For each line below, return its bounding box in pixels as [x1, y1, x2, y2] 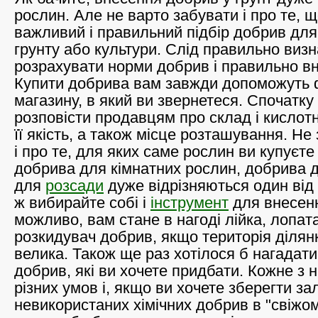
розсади [45, 177, 104, 195]
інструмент [150, 194, 229, 212]
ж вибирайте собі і [14, 194, 150, 212]
